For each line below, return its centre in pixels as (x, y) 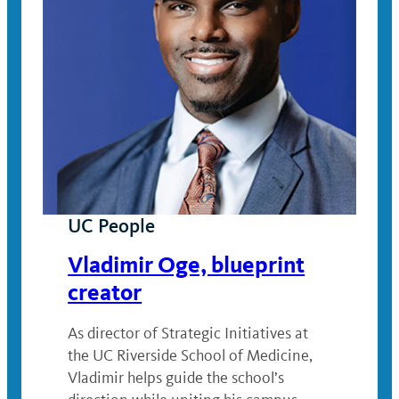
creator (105, 293)
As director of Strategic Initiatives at (188, 334)
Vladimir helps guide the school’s (176, 378)
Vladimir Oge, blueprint (187, 265)
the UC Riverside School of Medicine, (191, 356)
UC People (112, 226)
